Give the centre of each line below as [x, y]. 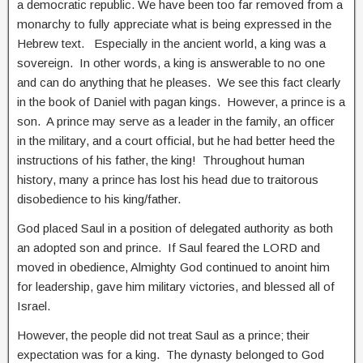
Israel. [34, 305]
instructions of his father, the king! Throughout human [161, 160]
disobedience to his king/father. [100, 199]
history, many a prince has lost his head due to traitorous [168, 179]
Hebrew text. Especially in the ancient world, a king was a [171, 43]
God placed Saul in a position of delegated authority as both [175, 228]
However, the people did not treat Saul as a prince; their [163, 335]
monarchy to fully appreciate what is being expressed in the [174, 23]
